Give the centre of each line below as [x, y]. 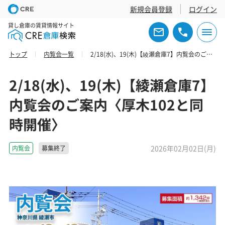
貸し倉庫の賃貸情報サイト [41, 25]
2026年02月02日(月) [183, 148]
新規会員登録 [151, 9]
